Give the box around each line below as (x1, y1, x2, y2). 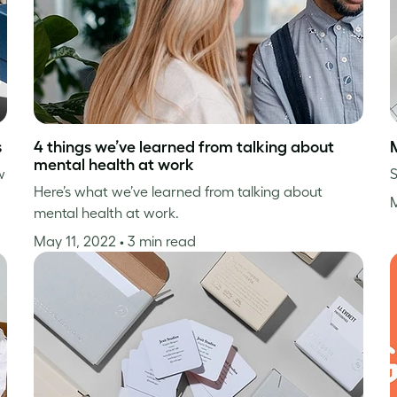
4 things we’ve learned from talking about (33, 137, 334, 156)
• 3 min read (119, 232, 196, 249)
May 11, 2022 (33, 232, 120, 249)
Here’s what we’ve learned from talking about (33, 183, 323, 199)
